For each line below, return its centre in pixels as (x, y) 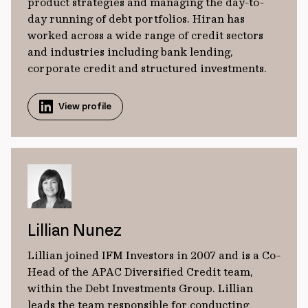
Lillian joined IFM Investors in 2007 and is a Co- (154, 255)
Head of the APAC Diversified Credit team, (140, 272)
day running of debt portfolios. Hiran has (136, 19)
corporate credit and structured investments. (147, 68)
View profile (85, 106)
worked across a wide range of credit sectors (145, 35)
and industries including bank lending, (130, 52)
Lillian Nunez (75, 230)
